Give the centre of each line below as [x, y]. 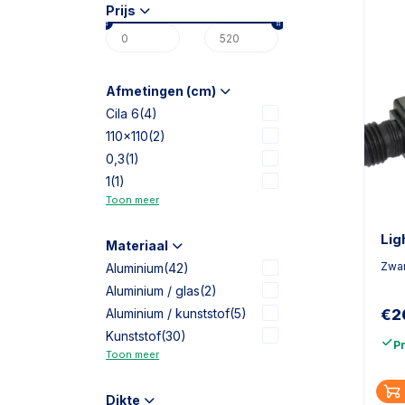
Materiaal [137, 245]
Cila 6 [122, 113]
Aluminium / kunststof [168, 313]
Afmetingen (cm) [161, 91]
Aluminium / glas [153, 291]
